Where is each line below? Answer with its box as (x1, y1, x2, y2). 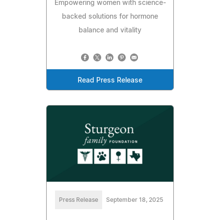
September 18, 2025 (106, 197, 163, 203)
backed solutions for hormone (62, 13, 158, 21)
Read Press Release (78, 77, 142, 84)
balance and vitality (79, 27, 141, 34)
